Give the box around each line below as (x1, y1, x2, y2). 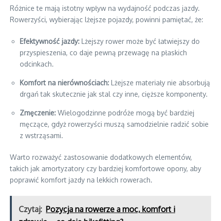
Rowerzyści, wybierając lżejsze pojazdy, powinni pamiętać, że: (10, 15, 203, 24)
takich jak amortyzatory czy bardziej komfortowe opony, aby (10, 164, 201, 173)
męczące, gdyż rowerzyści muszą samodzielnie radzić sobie (20, 120, 209, 129)
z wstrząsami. (20, 131, 63, 140)
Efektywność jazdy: (20, 37, 79, 46)
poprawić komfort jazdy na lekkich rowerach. (10, 176, 152, 184)
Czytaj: (19, 204, 42, 215)
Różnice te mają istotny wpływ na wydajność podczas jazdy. (10, 4, 200, 13)
